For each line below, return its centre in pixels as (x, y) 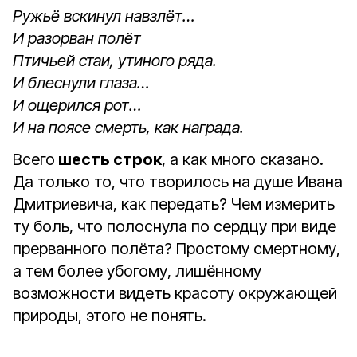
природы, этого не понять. (110, 316)
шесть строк (108, 159)
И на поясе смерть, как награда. (128, 127)
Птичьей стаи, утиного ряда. (115, 61)
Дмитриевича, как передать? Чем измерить (174, 204)
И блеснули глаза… (81, 83)
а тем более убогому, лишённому (137, 271)
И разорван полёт (79, 38)
